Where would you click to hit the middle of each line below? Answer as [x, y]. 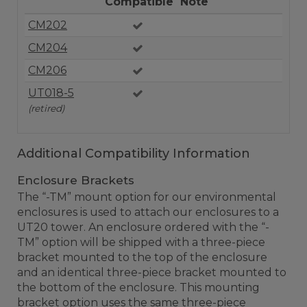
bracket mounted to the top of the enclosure [142, 257]
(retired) [46, 108]
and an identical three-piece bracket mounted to [152, 272]
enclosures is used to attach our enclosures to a [148, 212]
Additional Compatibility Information [134, 153]
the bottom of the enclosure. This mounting [138, 287]
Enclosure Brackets [76, 180]
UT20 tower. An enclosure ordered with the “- [143, 227]
